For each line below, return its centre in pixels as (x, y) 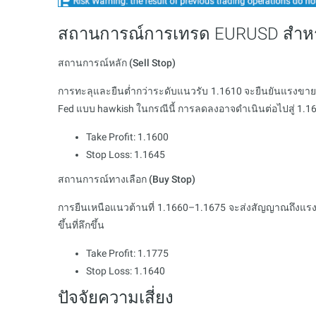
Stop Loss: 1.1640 (126, 271)
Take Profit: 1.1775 (127, 253)
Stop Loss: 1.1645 (126, 154)
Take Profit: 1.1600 (127, 136)
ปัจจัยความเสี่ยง (116, 297)
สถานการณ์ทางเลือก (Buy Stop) (127, 179)
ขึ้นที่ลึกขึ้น (81, 225)
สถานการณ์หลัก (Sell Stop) (117, 62)
